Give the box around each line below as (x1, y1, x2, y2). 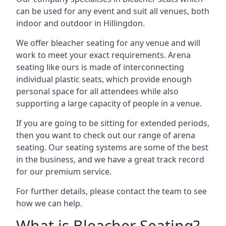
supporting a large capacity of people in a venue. (16, 98, 202, 109)
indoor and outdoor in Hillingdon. (16, 18, 145, 29)
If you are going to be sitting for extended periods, (16, 118, 209, 129)
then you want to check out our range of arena (16, 130, 195, 141)
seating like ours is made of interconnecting (16, 62, 184, 73)
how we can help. (16, 198, 82, 209)
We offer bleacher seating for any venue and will (16, 37, 200, 48)
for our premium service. (16, 166, 111, 177)
